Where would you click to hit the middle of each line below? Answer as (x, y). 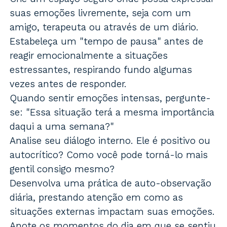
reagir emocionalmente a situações (89, 56)
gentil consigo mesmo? (62, 169)
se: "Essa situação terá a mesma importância (112, 112)
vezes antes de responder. (68, 84)
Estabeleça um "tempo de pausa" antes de (107, 42)
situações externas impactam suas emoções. (112, 212)
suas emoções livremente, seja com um (101, 13)
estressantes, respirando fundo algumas (101, 70)
